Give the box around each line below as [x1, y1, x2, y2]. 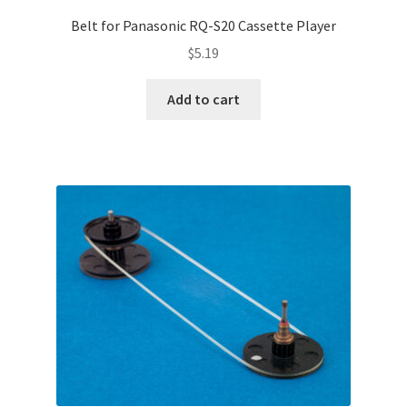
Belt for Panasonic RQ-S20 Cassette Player [71, 15, 336, 35]
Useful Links [20, 42, 96, 61]
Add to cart [167, 90, 240, 109]
